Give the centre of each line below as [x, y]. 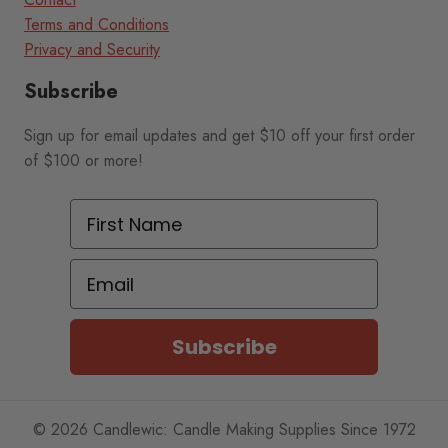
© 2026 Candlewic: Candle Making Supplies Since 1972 [224, 430]
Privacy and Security [92, 50]
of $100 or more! [83, 161]
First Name [120, 212]
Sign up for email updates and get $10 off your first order [219, 136]
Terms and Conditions [96, 25]
